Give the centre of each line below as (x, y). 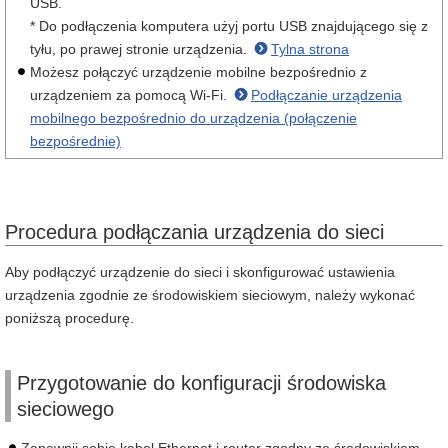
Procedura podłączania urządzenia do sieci (194, 232)
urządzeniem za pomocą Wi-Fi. (130, 95)
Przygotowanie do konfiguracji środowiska (201, 383)
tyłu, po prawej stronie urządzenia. (140, 49)
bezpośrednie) (75, 141)
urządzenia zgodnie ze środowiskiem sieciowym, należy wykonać (210, 295)
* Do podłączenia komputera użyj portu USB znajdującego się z (229, 26)
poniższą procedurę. (69, 318)
